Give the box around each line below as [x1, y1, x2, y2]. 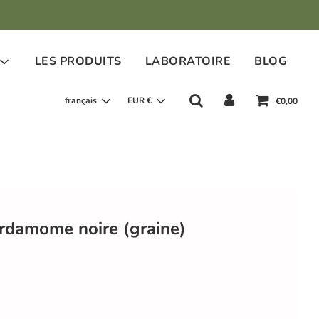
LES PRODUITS [34, 53, 122, 70]
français [65, 95, 97, 107]
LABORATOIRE [145, 53, 231, 70]
